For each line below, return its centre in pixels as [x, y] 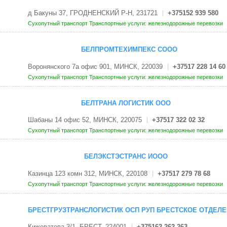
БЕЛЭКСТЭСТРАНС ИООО [126, 157]
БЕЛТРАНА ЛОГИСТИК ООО [126, 103]
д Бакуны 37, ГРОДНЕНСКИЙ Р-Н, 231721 [92, 13]
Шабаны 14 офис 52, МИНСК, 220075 [85, 120]
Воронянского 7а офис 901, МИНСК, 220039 [95, 66]
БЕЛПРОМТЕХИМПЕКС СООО [129, 50]
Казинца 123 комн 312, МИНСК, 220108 [87, 173]
